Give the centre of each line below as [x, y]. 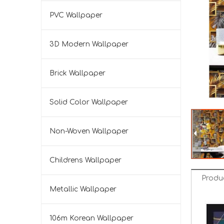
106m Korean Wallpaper [91, 218]
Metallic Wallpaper [83, 189]
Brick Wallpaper [77, 73]
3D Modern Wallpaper [89, 44]
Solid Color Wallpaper [89, 102]
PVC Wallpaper [76, 15]
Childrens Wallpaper [85, 160]
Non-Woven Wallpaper [89, 131]
